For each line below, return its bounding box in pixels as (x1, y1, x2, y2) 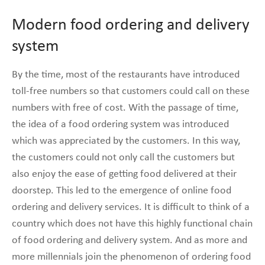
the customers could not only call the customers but (12, 151, 235, 163)
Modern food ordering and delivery (12, 17, 250, 34)
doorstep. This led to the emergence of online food (12, 185, 231, 196)
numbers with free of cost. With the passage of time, (12, 102, 238, 114)
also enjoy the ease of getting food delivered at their (12, 168, 237, 180)
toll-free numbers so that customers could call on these (12, 85, 250, 97)
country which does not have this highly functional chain (12, 218, 253, 230)
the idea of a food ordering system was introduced (12, 118, 229, 130)
